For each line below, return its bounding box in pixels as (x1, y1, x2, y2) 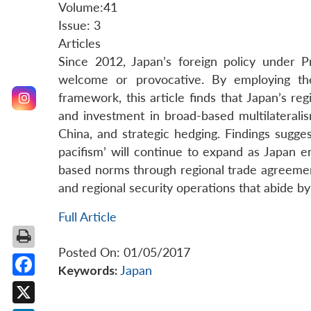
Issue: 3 (58, 18, 101, 33)
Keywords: (58, 263, 117, 278)
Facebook (24, 278, 76, 294)
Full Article (58, 210, 117, 225)
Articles (58, 36, 101, 51)
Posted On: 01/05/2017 (58, 245, 190, 260)
